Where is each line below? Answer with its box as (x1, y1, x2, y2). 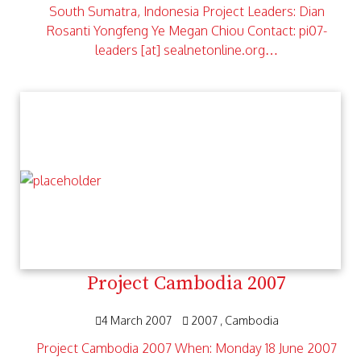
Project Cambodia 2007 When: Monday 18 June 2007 (36, 340, 337, 356)
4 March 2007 (101, 313, 174, 327)
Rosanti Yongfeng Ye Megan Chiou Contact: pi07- (46, 23, 327, 39)
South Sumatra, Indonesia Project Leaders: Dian (48, 3, 325, 19)
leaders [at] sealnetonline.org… (95, 42, 278, 58)
